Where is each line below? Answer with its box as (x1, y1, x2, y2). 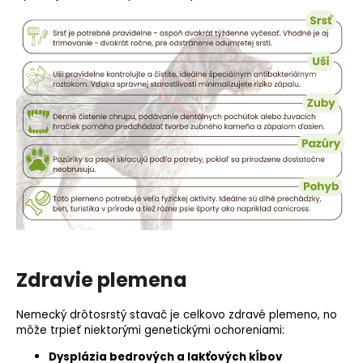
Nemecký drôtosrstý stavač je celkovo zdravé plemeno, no (16, 307, 337, 323)
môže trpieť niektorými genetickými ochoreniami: (16, 322, 284, 339)
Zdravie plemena (16, 267, 187, 294)
